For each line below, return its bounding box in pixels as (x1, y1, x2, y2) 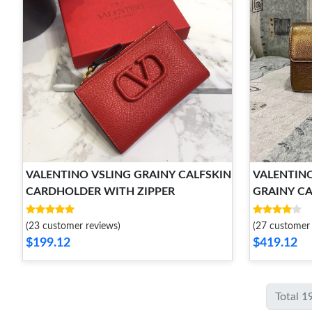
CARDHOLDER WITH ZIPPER (26, 186, 175, 197)
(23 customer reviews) (26, 221, 120, 231)
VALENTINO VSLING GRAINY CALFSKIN (26, 169, 231, 180)
